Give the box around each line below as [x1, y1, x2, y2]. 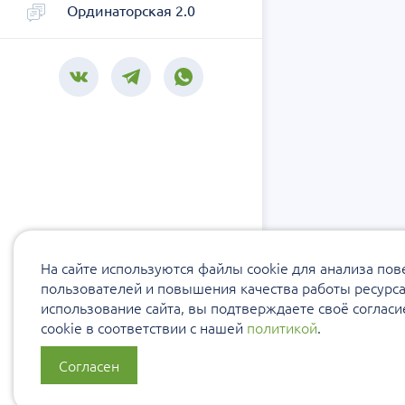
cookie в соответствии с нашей [41, 317, 247, 337]
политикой [247, 317, 317, 337]
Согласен [59, 355, 119, 375]
